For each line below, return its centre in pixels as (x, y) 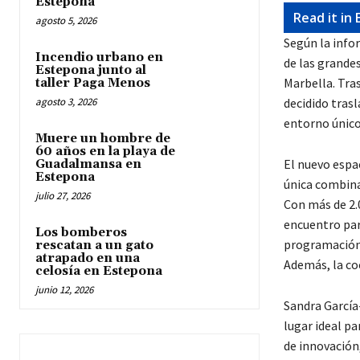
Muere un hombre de (103, 139)
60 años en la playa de (105, 152)
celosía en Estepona (99, 272)
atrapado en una (88, 259)
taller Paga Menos (93, 84)
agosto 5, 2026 (66, 21)
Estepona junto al (91, 71)
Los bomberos (81, 233)
